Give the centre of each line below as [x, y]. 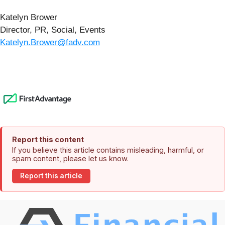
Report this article [51, 176]
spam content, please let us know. [70, 158]
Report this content [48, 139]
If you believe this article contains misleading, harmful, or [108, 150]
